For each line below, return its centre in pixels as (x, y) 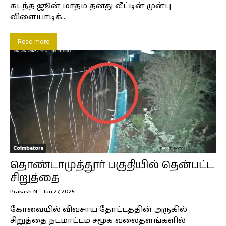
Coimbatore (28, 148)
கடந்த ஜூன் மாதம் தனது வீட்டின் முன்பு (91, 6)
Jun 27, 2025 (59, 191)
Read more (34, 41)
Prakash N (24, 191)
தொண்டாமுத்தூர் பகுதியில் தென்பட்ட (112, 165)
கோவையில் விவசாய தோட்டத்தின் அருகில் (99, 210)
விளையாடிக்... (38, 17)
